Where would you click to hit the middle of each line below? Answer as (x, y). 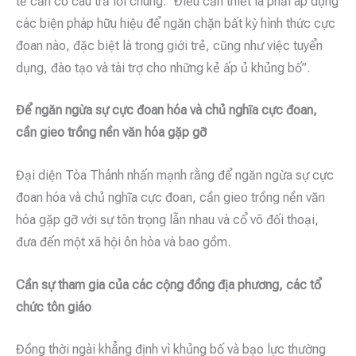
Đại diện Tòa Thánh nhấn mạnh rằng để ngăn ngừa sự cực (175, 175)
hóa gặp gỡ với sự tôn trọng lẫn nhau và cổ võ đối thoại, (167, 219)
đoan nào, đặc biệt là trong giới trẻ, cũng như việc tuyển (169, 45)
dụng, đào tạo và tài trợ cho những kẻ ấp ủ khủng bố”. (163, 68)
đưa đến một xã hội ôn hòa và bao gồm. (123, 242)
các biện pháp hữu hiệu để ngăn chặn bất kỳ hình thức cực (176, 23)
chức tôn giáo (54, 307)
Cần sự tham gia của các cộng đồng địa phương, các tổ (168, 284)
